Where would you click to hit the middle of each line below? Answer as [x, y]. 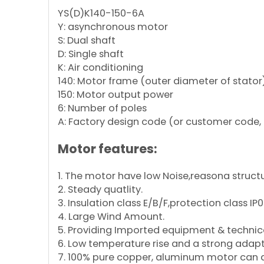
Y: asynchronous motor [113, 27]
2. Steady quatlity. [100, 189]
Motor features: [108, 149]
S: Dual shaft [87, 40]
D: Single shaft [91, 54]
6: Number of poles [102, 108]
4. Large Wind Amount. [111, 217]
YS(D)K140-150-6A [101, 13]
